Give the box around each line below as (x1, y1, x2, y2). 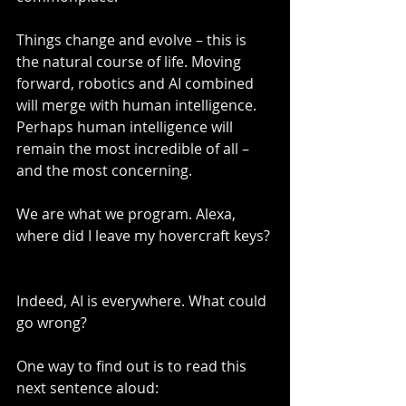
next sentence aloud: (16, 378, 159, 399)
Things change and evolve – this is (16, 30, 250, 51)
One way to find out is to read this (16, 356, 250, 377)
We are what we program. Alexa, (16, 204, 239, 225)
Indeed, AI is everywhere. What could (16, 291, 270, 312)
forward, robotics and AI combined (16, 73, 257, 94)
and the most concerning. (16, 160, 192, 181)
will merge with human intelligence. (16, 95, 260, 116)
